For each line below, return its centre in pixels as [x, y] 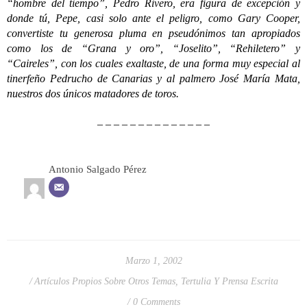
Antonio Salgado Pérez [98, 169]
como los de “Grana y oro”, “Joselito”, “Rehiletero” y [153, 48]
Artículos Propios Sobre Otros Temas [105, 281]
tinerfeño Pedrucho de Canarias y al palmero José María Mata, [153, 78]
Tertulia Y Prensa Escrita [229, 281]
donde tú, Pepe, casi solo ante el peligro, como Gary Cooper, [153, 18]
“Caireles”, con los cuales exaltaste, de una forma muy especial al [153, 63]
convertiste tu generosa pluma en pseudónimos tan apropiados [153, 33]
